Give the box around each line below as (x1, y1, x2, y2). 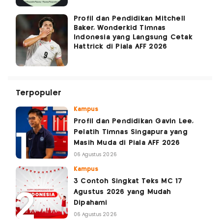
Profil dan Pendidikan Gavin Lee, (74, 117, 194, 125)
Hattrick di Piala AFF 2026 (74, 43, 167, 50)
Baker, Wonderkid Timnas (74, 24, 166, 31)
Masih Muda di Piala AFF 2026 (74, 139, 180, 146)
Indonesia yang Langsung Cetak (74, 33, 192, 41)
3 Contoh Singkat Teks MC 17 (74, 177, 183, 185)
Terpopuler (16, 89, 61, 97)
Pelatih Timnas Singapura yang (74, 128, 188, 136)
